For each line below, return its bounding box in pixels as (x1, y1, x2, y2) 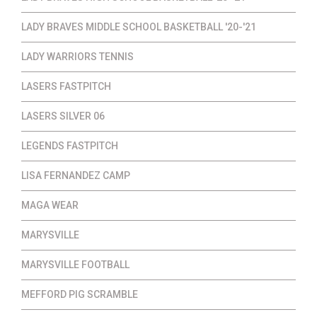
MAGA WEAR (21, 200, 79, 212)
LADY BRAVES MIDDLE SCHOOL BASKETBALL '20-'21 (21, 21, 256, 33)
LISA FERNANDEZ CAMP (21, 170, 130, 182)
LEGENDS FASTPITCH (21, 140, 118, 152)
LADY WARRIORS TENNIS (21, 51, 134, 63)
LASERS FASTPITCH (21, 81, 111, 93)
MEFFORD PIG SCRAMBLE (21, 289, 138, 301)
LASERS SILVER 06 (21, 110, 105, 122)
